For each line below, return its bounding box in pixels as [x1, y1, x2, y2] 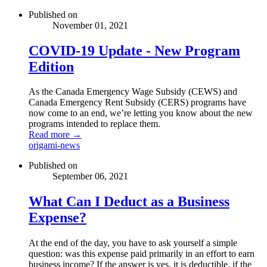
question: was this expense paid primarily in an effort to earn [29, 249, 254, 259]
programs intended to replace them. [29, 119, 160, 129]
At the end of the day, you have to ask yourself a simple [29, 238, 237, 249]
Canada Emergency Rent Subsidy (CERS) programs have [29, 97, 246, 108]
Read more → [29, 129, 82, 140]
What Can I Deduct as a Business [29, 194, 229, 210]
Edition [29, 58, 74, 74]
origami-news [29, 140, 80, 151]
